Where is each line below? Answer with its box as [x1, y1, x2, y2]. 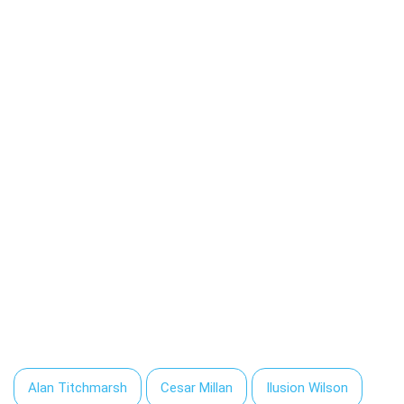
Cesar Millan [161, 379, 233, 396]
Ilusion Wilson [266, 379, 348, 396]
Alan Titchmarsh [28, 379, 127, 396]
